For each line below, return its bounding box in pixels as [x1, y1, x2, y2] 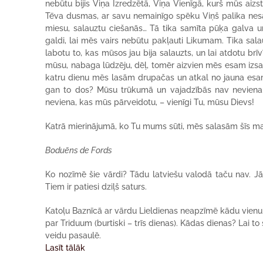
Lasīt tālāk [45, 243, 86, 252]
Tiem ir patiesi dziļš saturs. [45, 182, 147, 191]
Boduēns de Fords [45, 146, 113, 155]
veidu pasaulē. [45, 231, 102, 240]
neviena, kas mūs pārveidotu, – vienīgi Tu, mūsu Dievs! [45, 97, 255, 107]
